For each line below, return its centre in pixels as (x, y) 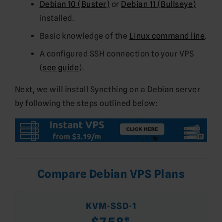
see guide (61, 67)
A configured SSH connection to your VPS (117, 54)
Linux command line (167, 36)
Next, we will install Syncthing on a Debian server (108, 89)
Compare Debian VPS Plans (111, 173)
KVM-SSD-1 (111, 206)
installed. (57, 18)
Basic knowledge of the (84, 36)
